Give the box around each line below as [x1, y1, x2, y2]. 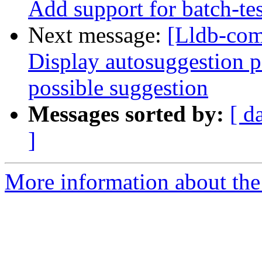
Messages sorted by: [28, 101, 224, 127]
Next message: [28, 22, 167, 48]
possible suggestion [28, 75, 208, 101]
